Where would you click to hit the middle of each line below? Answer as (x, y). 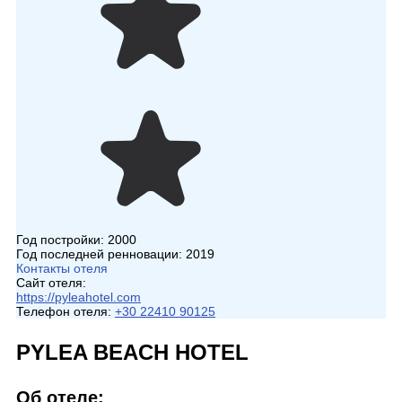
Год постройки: (62, 240)
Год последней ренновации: (101, 254)
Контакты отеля (62, 268)
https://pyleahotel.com (79, 297)
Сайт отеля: (51, 283)
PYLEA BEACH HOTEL (132, 352)
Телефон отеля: (64, 311)
